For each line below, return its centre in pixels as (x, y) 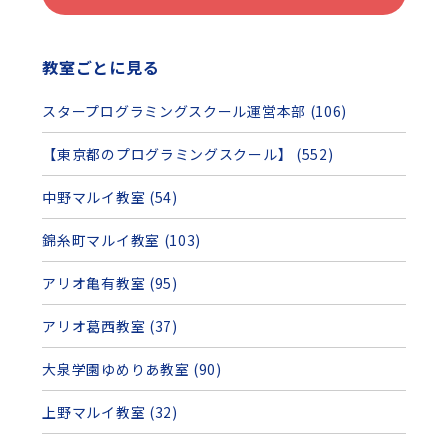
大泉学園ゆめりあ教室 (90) (132, 369)
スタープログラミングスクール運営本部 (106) (195, 111)
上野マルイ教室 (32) (110, 412)
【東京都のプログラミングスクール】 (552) (188, 154)
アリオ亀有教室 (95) (110, 283)
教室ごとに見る (101, 67)
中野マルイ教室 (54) (110, 197)
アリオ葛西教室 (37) (110, 326)
